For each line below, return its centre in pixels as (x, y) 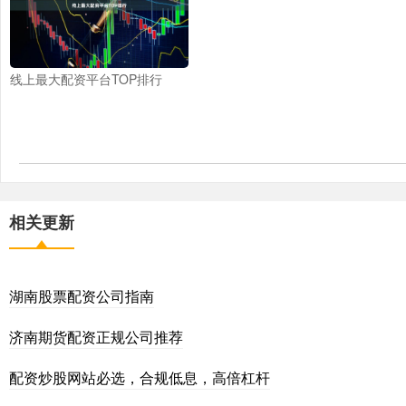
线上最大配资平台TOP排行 (86, 79)
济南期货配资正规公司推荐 (96, 337)
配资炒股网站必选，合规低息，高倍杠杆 (140, 378)
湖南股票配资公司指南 (82, 296)
